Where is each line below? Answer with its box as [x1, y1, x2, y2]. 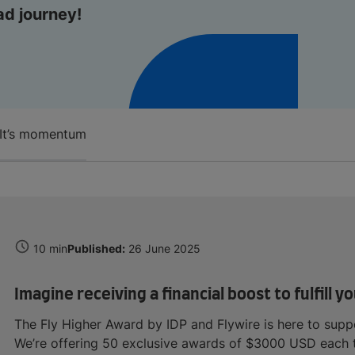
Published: [67, 241, 125, 255]
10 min [33, 241, 67, 255]
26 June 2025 [128, 241, 200, 255]
